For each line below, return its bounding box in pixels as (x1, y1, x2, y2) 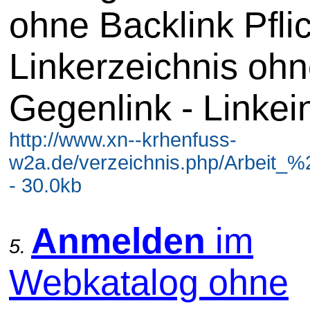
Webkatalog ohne (9, 262, 289, 302)
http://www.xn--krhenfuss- (9, 128, 237, 151)
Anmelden (31, 220, 206, 261)
